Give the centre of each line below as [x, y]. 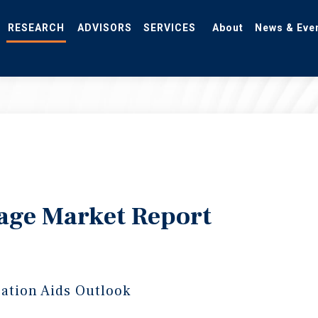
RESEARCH [36, 38]
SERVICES [170, 38]
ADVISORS [105, 38]
